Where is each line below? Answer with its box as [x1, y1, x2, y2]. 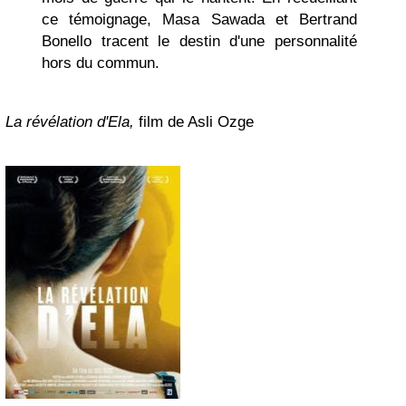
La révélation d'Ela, [5, 113, 134, 130]
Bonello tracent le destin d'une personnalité [42, 33, 357, 50]
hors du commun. [42, 54, 159, 72]
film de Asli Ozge [134, 113, 254, 130]
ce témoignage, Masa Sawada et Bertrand [42, 11, 357, 28]
